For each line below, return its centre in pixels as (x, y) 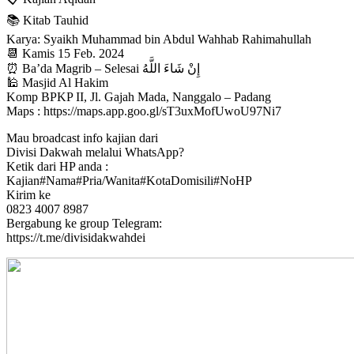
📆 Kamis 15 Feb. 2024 (65, 53)
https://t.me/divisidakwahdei (76, 237)
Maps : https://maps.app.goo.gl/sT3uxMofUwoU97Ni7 (144, 111)
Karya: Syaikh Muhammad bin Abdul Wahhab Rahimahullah (159, 39)
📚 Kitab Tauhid (47, 20)
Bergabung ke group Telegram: (84, 223)
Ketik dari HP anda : (57, 166)
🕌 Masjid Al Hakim (57, 82)
